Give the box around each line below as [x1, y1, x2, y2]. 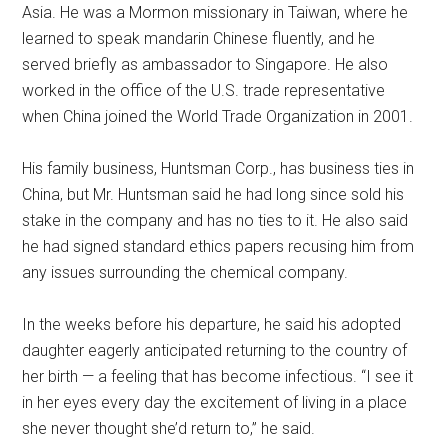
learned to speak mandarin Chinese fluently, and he [22, 28, 376, 48]
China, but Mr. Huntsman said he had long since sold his [22, 184, 405, 204]
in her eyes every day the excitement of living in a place [22, 392, 408, 412]
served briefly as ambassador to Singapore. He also [22, 54, 389, 74]
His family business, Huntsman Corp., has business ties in [22, 158, 415, 178]
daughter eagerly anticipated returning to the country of [22, 340, 408, 360]
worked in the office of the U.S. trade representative [22, 80, 386, 100]
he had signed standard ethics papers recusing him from [22, 236, 415, 256]
